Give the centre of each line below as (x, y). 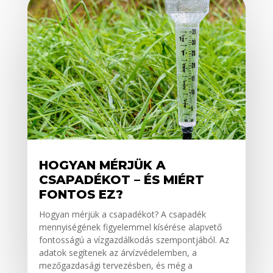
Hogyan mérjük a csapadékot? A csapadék (122, 214)
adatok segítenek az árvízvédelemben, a (118, 253)
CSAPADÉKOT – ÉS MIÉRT (121, 180)
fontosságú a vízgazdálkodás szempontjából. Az (134, 240)
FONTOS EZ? (81, 195)
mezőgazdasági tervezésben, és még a (115, 266)
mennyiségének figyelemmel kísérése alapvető (130, 227)
